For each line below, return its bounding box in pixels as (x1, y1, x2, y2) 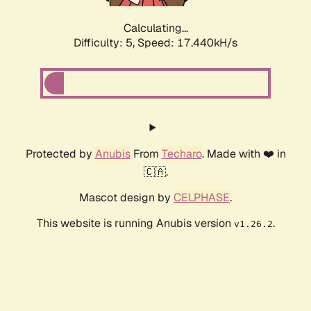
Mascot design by (79, 190, 174, 205)
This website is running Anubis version (36, 216, 234, 231)
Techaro (161, 146, 202, 162)
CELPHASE (174, 190, 230, 205)
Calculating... (123, 21, 188, 36)
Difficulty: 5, (74, 35, 137, 51)
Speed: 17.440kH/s (137, 35, 237, 51)
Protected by (25, 146, 95, 162)
